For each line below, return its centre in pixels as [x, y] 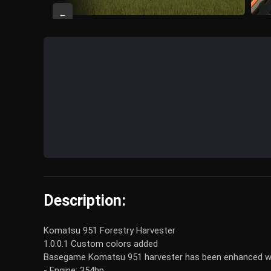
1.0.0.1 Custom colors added [101, 244]
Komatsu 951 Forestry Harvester [109, 231]
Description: [85, 201]
